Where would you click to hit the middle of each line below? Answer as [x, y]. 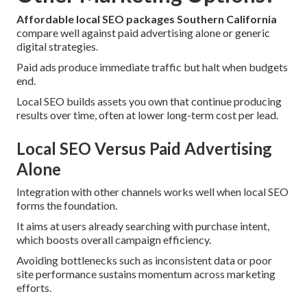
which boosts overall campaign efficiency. [114, 240]
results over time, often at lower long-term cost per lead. [147, 115]
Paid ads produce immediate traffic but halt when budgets [152, 67]
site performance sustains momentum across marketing [146, 274]
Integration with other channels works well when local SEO [152, 192]
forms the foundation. [67, 206]
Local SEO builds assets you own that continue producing [149, 101]
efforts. [34, 288]
